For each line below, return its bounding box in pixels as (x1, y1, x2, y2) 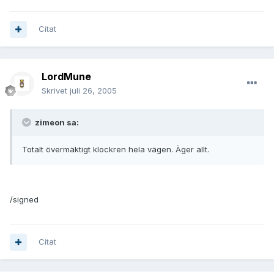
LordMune (42, 70, 91, 83)
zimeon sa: (33, 117, 79, 128)
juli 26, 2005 (70, 86, 117, 96)
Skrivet (42, 86, 70, 96)
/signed (10, 194, 39, 205)
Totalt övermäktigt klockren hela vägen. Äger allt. (22, 144, 209, 155)
